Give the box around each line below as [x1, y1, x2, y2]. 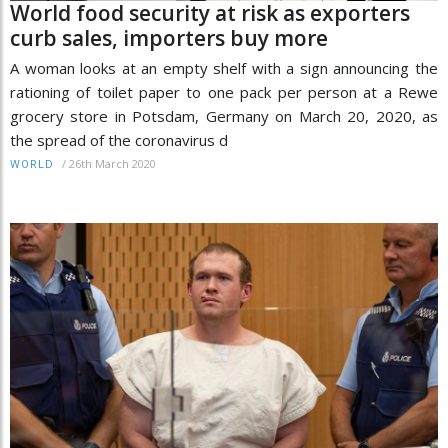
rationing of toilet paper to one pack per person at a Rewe [10, 81, 438, 102]
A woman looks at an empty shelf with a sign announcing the [10, 57, 438, 78]
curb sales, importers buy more [10, 23, 328, 52]
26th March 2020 [69, 155, 156, 171]
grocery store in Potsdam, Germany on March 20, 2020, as [10, 105, 438, 126]
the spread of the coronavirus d [10, 129, 228, 150]
